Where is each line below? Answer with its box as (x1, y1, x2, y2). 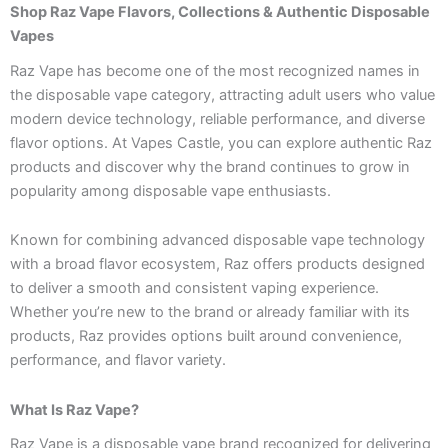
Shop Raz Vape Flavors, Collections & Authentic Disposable (10, 3, 430, 22)
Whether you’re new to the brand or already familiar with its (10, 303, 410, 322)
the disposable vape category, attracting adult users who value (10, 85, 435, 104)
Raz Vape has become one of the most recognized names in (10, 61, 420, 80)
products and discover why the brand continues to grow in (10, 157, 410, 176)
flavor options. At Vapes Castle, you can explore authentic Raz (10, 133, 432, 152)
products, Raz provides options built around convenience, (10, 327, 402, 346)
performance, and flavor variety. (10, 351, 226, 370)
